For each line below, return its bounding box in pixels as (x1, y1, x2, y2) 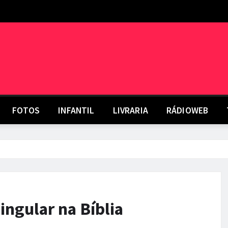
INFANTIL (58, 105, 95, 116)
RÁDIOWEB (166, 105, 209, 116)
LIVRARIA (112, 105, 148, 116)
